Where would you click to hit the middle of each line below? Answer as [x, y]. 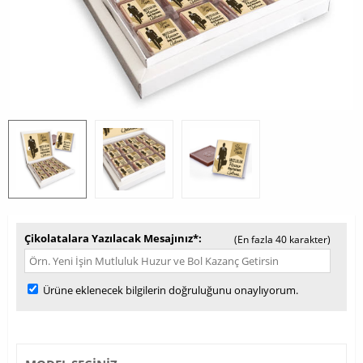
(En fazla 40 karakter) [282, 239]
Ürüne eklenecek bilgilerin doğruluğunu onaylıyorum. [169, 290]
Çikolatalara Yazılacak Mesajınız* [111, 238]
